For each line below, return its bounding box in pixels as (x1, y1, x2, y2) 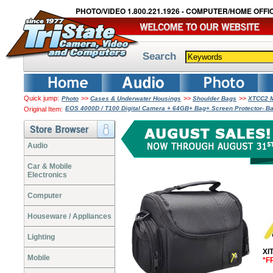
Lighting (27, 233, 55, 241)
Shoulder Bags (193, 95, 236, 102)
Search (143, 50, 176, 62)
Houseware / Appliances (27, 212, 112, 221)
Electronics (27, 171, 67, 179)
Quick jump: (24, 94, 59, 102)
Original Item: (24, 105, 63, 113)
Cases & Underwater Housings (90, 95, 181, 102)
